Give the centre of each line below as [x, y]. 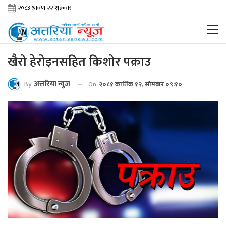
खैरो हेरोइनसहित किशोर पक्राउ [79, 62]
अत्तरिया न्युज [52, 84]
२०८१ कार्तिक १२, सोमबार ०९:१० [140, 84]
